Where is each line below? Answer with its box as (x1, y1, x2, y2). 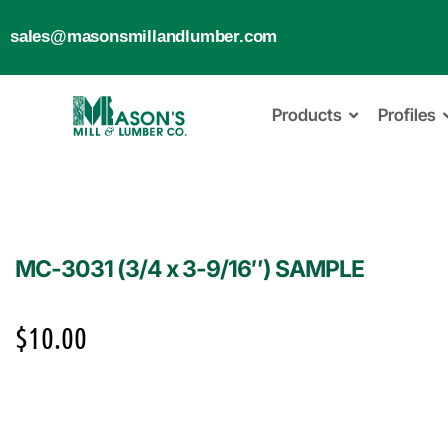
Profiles (377, 105, 436, 125)
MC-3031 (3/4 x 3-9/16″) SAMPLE (15, 255, 364, 283)
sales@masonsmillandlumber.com (10, 27, 278, 46)
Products (271, 105, 342, 125)
